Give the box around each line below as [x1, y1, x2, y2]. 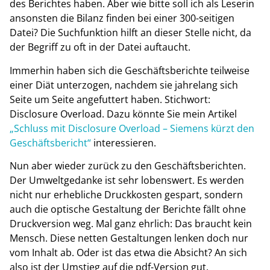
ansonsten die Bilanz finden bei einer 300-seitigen [10, 11, 234, 25]
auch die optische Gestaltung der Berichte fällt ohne [10, 202, 246, 216]
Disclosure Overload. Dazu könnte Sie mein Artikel [10, 107, 237, 121]
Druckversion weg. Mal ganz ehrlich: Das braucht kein [10, 217, 252, 231]
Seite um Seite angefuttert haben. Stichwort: [10, 92, 210, 106]
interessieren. [93, 136, 156, 149]
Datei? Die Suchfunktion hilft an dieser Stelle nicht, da [10, 26, 251, 40]
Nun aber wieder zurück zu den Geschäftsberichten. [10, 159, 246, 173]
